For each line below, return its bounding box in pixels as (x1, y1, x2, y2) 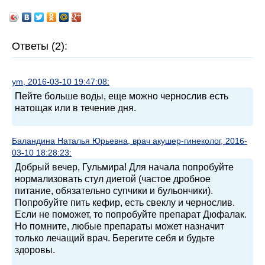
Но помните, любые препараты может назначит (15, 221, 224, 231)
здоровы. (15, 245, 55, 255)
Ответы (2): (12, 40, 67, 52)
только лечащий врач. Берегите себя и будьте (15, 233, 215, 243)
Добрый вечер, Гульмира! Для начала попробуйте (15, 162, 234, 172)
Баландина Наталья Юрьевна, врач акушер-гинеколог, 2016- (12, 136, 247, 146)
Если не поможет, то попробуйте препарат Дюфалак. (15, 209, 247, 219)
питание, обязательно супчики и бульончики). (15, 186, 213, 196)
